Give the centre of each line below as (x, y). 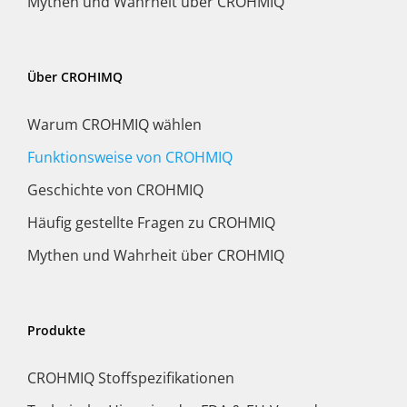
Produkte (56, 330)
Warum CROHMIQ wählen (114, 124)
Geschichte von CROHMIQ (115, 189)
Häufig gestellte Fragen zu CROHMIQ (151, 222)
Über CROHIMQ (75, 76)
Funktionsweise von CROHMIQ (130, 157)
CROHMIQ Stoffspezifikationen (131, 377)
